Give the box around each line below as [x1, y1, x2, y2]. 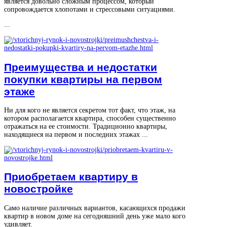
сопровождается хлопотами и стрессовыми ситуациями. [4, 6, 175, 14]
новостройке [4, 183, 73, 195]
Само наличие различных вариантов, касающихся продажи [4, 204, 185, 212]
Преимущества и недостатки [4, 61, 157, 73]
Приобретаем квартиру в [4, 171, 138, 183]
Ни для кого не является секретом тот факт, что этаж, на [4, 106, 175, 115]
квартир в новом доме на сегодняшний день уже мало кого [4, 212, 185, 220]
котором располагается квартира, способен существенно [4, 115, 176, 123]
